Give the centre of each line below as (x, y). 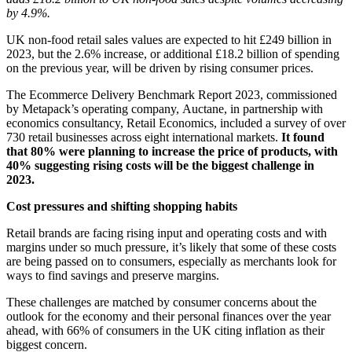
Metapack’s (50, 108)
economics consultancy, (66, 123)
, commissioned (299, 94)
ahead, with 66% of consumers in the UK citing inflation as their (165, 330)
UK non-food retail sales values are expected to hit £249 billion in (169, 39)
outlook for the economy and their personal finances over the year (169, 316)
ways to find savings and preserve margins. (114, 275)
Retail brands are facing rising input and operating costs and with (167, 233)
